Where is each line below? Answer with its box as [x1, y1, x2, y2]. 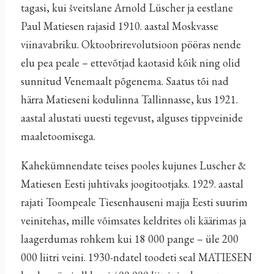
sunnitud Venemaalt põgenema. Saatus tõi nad [20, 73, 229, 88]
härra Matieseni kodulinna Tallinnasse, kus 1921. [20, 92, 238, 106]
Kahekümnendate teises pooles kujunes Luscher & [20, 158, 246, 172]
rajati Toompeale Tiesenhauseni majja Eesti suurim [20, 194, 248, 209]
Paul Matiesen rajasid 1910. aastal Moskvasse [20, 18, 218, 33]
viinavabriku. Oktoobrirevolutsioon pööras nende [20, 37, 241, 51]
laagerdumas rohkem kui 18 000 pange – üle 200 [20, 231, 239, 246]
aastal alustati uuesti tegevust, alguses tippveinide [20, 110, 243, 125]
